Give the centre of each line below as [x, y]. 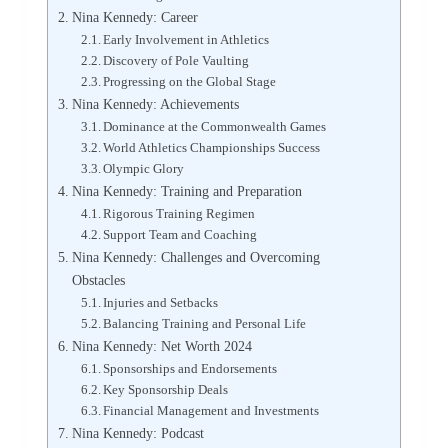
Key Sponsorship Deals [166, 390]
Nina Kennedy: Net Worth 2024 [161, 346]
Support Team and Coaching [180, 235]
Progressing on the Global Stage [190, 82]
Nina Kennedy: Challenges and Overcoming [195, 257]
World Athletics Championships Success [212, 148]
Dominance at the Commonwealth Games [215, 127]
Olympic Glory [144, 169]
